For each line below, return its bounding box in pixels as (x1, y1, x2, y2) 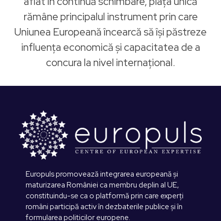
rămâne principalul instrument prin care (23, 10, 198, 23)
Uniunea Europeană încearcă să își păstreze (14, 25, 207, 38)
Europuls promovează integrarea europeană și (26, 169, 178, 179)
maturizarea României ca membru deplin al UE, (26, 180, 179, 190)
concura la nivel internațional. (46, 56, 175, 69)
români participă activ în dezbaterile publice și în (26, 201, 183, 212)
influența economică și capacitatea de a (21, 40, 200, 54)
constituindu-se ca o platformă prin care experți (26, 190, 184, 201)
